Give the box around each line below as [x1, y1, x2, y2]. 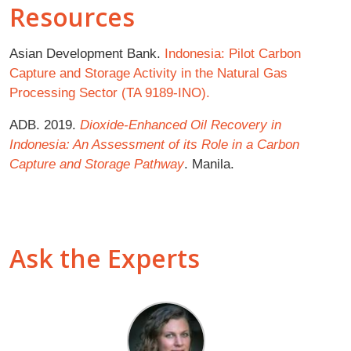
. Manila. [184, 155, 234, 172]
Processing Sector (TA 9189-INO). [9, 84, 210, 100]
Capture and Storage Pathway [9, 155, 184, 172]
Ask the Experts [9, 241, 200, 275]
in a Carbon [232, 136, 299, 152]
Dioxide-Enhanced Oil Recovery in [80, 116, 281, 132]
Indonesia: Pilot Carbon [165, 45, 301, 61]
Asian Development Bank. [9, 45, 165, 61]
